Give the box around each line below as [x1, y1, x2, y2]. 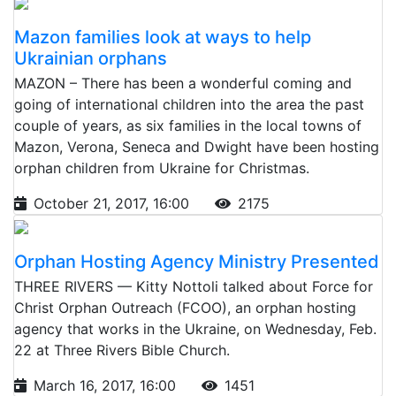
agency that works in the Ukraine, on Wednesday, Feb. [14, 319, 377, 338]
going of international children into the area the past [14, 95, 364, 113]
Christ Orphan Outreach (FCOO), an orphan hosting [14, 298, 356, 316]
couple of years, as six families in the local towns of [14, 116, 362, 134]
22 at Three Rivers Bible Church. [14, 340, 230, 359]
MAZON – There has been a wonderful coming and [14, 73, 352, 92]
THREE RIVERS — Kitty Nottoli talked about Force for [14, 277, 373, 295]
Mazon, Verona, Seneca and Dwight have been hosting [14, 137, 379, 156]
